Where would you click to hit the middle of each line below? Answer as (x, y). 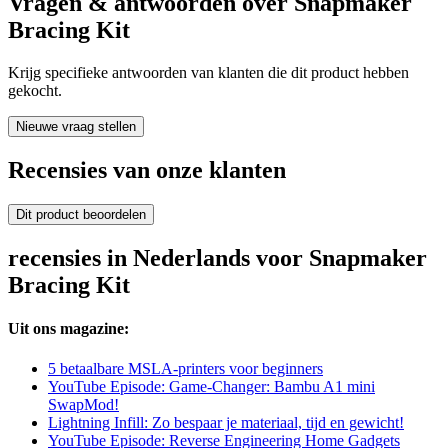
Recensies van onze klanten (147, 170)
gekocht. (35, 91)
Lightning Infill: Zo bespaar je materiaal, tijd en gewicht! (226, 422)
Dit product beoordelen (81, 215)
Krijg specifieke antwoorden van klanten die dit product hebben (208, 73)
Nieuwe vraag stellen (76, 127)
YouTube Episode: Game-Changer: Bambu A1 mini (211, 386)
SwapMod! (83, 404)
